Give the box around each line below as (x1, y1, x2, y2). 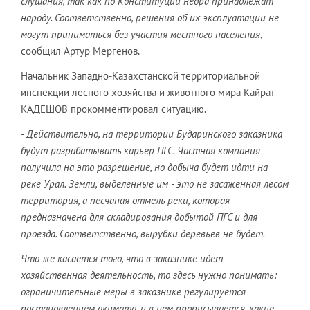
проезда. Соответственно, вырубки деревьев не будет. (21, 226, 265, 240)
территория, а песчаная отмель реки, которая (21, 193, 230, 207)
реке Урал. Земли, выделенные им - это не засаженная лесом (21, 176, 289, 190)
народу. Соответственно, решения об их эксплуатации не (21, 10, 279, 24)
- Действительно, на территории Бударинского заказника (21, 127, 282, 140)
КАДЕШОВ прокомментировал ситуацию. (21, 102, 206, 116)
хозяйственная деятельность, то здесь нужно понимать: (21, 268, 277, 282)
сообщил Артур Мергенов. (21, 44, 140, 57)
